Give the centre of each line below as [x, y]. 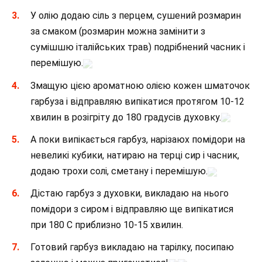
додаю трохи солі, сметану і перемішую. [119, 171]
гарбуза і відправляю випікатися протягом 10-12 [137, 101]
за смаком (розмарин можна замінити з [118, 32]
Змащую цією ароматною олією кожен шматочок [140, 85]
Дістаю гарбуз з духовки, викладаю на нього [130, 193]
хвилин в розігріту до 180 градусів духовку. [126, 117]
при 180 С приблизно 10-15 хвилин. [107, 225]
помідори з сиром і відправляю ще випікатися [132, 209]
